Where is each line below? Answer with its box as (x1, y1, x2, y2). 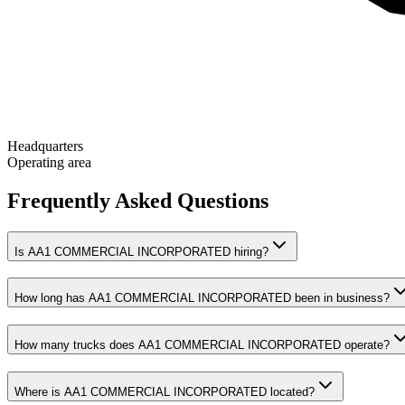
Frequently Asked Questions (7, 188, 268, 212)
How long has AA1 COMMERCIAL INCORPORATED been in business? (14, 291, 390, 306)
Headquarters (7, 137, 83, 154)
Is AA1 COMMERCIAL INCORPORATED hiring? (14, 244, 268, 259)
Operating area (7, 154, 91, 170)
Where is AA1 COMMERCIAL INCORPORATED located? (14, 384, 315, 399)
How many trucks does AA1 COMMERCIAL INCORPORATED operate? (14, 338, 390, 353)
